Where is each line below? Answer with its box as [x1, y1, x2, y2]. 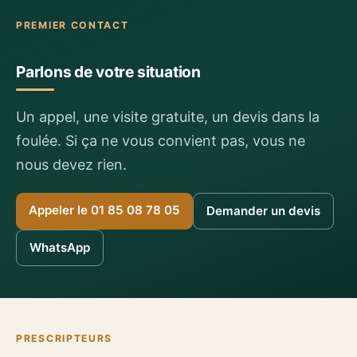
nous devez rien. [16, 155, 127, 173]
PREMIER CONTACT [16, 19, 129, 32]
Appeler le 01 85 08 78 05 [29, 202, 180, 218]
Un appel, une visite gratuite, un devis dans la [16, 108, 320, 125]
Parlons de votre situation [16, 62, 202, 82]
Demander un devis [206, 203, 320, 219]
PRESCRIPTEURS [16, 332, 113, 345]
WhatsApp [29, 240, 90, 256]
